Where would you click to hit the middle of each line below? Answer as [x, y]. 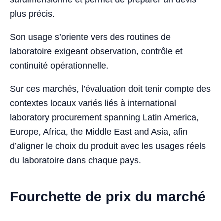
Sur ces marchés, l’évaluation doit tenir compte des [110, 89]
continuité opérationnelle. [59, 66]
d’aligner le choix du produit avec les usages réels [108, 146]
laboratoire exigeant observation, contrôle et [96, 52]
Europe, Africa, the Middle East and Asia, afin [99, 132]
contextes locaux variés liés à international [93, 103]
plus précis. [32, 14]
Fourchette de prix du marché [108, 197]
